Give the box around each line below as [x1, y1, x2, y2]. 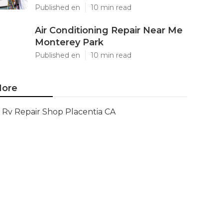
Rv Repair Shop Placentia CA [2, 107, 115, 116]
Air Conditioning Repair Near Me [35, 25, 183, 36]
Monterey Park [35, 37, 104, 48]
